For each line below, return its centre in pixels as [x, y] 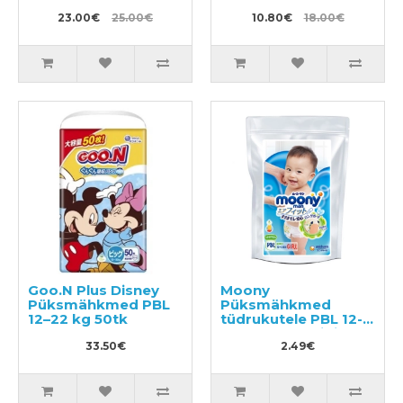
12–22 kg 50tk [78, 319]
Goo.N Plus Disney [94, 291]
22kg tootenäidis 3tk [297, 334]
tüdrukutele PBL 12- [291, 319]
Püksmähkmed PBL [99, 305]
